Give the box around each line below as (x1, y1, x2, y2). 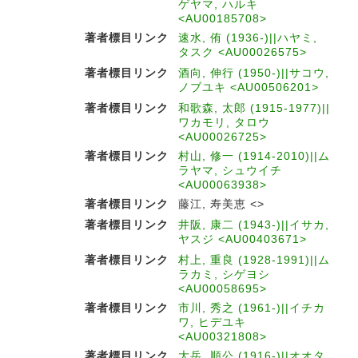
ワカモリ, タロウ (178, 116, 270, 129)
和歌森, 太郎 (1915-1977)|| (178, 101, 330, 114)
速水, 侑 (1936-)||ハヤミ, (178, 31, 317, 44)
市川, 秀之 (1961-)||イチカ (178, 301, 325, 314)
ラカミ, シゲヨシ (178, 268, 270, 280)
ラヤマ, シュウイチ (178, 164, 282, 177)
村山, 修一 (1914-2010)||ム (178, 149, 330, 162)
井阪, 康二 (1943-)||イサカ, (178, 218, 329, 231)
